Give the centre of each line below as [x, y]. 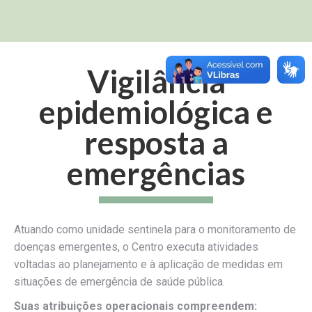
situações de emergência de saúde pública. [119, 282]
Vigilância [156, 82]
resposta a [156, 143]
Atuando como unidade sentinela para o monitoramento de [155, 230]
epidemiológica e [156, 112]
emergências [156, 174]
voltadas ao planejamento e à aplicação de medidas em [148, 265]
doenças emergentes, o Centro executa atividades [136, 247]
